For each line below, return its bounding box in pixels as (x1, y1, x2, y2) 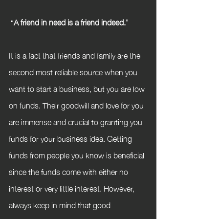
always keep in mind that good (9, 197, 112, 212)
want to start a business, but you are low (9, 81, 147, 95)
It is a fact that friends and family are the (9, 47, 142, 62)
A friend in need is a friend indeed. (14, 14, 126, 29)
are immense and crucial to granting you (9, 114, 144, 129)
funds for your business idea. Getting (9, 131, 134, 145)
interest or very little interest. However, (9, 180, 136, 195)
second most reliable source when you (9, 64, 139, 79)
